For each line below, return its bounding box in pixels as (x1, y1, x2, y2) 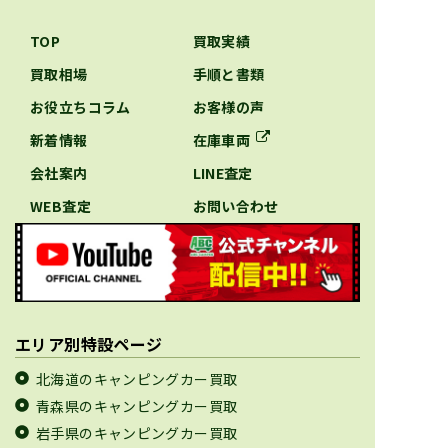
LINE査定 (192, 162, 253, 183)
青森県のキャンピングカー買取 (36, 395, 238, 416)
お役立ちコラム (30, 96, 131, 117)
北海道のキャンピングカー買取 (36, 368, 238, 389)
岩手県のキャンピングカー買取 (36, 422, 238, 443)
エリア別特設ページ (15, 331, 163, 356)
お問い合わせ (192, 195, 279, 216)
